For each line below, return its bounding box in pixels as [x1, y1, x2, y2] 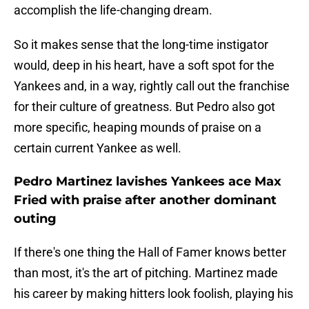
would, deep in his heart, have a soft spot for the [14, 58, 275, 73]
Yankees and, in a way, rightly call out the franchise [14, 79, 290, 94]
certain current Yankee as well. [14, 141, 181, 156]
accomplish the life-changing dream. [14, 3, 212, 18]
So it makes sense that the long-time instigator [14, 37, 268, 52]
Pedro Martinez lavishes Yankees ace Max [14, 174, 281, 190]
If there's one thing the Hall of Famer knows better [14, 245, 286, 260]
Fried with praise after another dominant [14, 192, 277, 208]
